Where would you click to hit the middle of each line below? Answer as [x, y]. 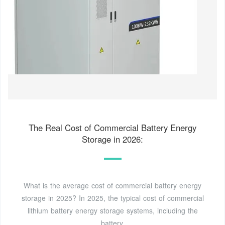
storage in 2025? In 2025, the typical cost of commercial [113, 198]
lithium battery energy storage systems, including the [113, 210]
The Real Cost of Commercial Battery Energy [113, 127]
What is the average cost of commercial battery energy [113, 185]
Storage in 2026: [113, 139]
